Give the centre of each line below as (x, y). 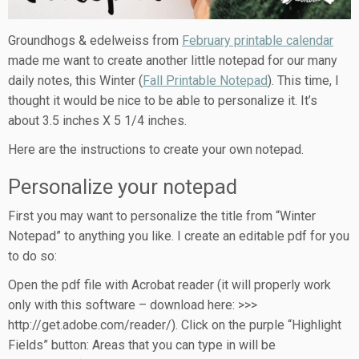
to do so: (32, 256)
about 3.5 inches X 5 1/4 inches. (97, 120)
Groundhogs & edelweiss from (95, 40)
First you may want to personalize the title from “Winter (162, 216)
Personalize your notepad (123, 186)
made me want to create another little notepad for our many (173, 60)
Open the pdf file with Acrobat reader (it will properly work (169, 284)
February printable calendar (258, 40)
